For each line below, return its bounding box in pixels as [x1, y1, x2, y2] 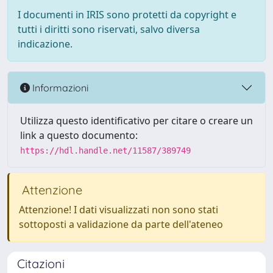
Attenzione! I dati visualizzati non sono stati [19, 203, 218, 216]
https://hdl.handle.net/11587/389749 [20, 146, 191, 155]
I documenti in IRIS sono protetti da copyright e [18, 8, 236, 21]
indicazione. [18, 37, 73, 51]
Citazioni [17, 256, 65, 271]
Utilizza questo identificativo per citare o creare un [20, 114, 253, 127]
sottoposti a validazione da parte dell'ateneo [19, 218, 223, 231]
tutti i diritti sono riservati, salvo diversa [18, 23, 200, 36]
